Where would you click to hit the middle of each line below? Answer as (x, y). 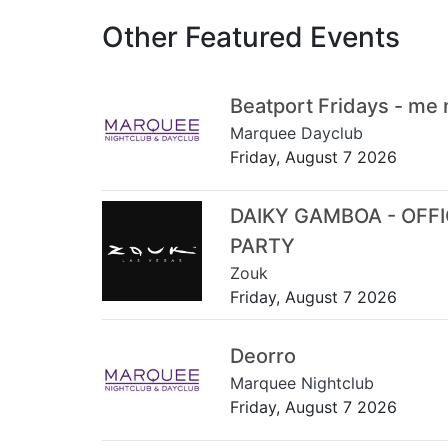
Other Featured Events (251, 36)
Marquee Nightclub (302, 382)
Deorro (263, 355)
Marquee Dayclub (296, 132)
